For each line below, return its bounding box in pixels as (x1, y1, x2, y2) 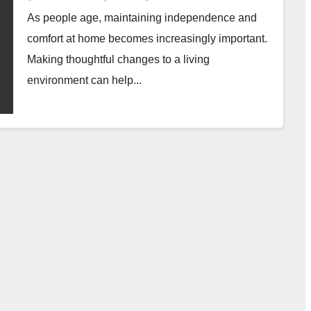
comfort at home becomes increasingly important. (27, 32, 267, 44)
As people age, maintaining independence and (27, 11, 257, 24)
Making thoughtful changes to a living (27, 53, 210, 65)
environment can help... (27, 74, 142, 86)
